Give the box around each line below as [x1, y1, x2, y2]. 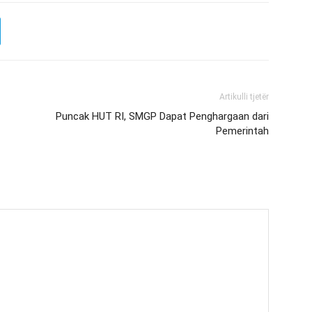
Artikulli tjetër [219, 92, 269, 102]
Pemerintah [216, 125, 269, 137]
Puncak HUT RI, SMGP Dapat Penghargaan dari [56, 110, 269, 123]
